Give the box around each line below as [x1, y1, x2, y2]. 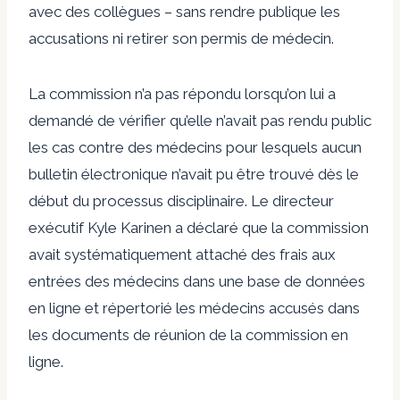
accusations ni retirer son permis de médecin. [29, 29, 334, 47]
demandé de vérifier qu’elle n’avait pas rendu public [29, 111, 371, 129]
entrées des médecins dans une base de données [29, 271, 365, 290]
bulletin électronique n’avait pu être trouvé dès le [29, 164, 359, 183]
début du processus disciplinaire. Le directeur [29, 191, 334, 210]
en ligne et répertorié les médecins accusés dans [29, 298, 360, 317]
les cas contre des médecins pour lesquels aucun [29, 137, 362, 156]
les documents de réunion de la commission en [29, 325, 348, 344]
